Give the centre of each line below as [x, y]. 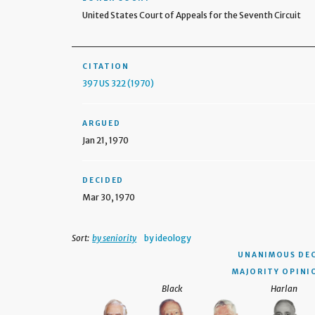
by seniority [115, 238]
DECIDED [103, 180]
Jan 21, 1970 [106, 140]
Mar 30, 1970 [109, 197]
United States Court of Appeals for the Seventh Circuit [192, 15]
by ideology [168, 238]
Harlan [284, 289]
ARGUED [102, 123]
